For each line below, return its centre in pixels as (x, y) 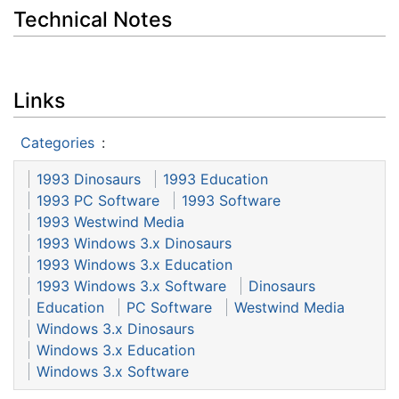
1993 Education (216, 179)
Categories (57, 143)
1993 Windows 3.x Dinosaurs (134, 244)
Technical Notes (93, 19)
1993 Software (231, 201)
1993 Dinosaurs (89, 179)
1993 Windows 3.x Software (131, 286)
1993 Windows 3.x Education (134, 265)
